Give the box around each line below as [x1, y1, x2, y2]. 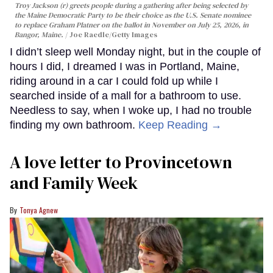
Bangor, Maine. [15, 30, 65, 40]
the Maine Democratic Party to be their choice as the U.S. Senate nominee [15, 10, 251, 21]
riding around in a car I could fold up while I [10, 75, 218, 88]
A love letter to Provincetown [10, 151, 232, 174]
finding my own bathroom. [10, 119, 138, 132]
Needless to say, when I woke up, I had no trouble [10, 104, 252, 117]
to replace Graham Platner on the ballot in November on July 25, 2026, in [15, 20, 249, 30]
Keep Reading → [138, 119, 222, 132]
